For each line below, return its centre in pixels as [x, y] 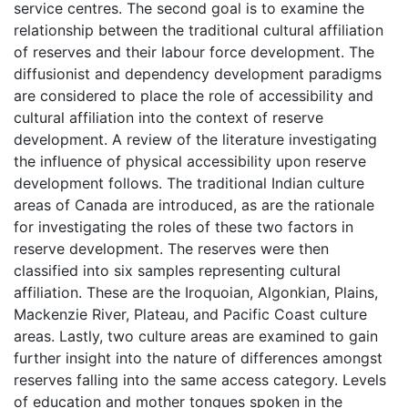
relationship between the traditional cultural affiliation [199, 30]
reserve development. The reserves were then [171, 248]
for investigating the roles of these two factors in [184, 226]
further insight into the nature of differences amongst [198, 357]
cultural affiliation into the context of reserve [168, 117]
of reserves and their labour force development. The [194, 51]
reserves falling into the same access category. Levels [200, 379]
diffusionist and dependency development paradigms [198, 73]
